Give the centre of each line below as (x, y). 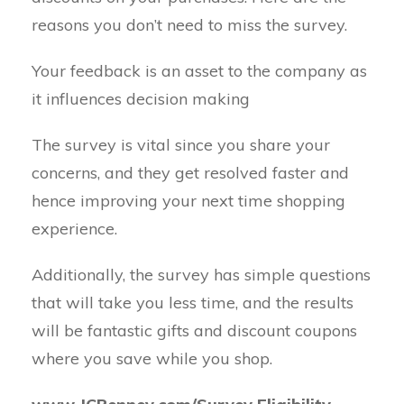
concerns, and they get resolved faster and (190, 173)
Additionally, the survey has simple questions (201, 275)
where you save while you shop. (152, 358)
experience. (74, 229)
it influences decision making (141, 99)
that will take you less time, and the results (193, 303)
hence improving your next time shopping (188, 201)
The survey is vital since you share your (181, 145)
